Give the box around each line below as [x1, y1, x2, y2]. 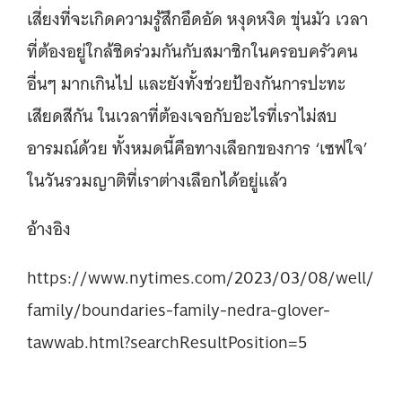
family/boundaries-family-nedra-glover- [27, 295, 330, 325]
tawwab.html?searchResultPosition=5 [27, 328, 307, 357]
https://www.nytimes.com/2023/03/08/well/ [27, 263, 374, 293]
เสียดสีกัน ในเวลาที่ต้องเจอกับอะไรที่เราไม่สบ [27, 101, 337, 131]
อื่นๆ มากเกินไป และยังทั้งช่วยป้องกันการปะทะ [27, 69, 345, 99]
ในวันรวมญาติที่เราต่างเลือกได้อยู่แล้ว [27, 166, 288, 196]
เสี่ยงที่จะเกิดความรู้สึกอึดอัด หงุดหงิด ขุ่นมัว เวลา [27, 4, 368, 34]
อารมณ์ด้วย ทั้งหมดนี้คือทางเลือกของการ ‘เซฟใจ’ [27, 134, 368, 163]
